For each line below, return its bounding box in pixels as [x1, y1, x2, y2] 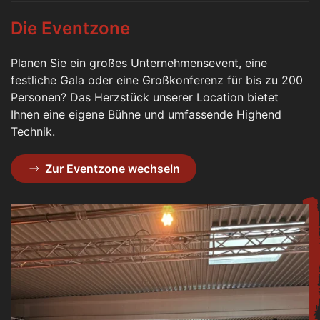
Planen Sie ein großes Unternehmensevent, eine [11, 55, 267, 70]
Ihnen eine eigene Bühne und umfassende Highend [11, 106, 281, 121]
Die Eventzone [11, 17, 130, 39]
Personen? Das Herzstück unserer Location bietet [11, 89, 279, 104]
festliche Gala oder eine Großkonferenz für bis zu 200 [11, 72, 303, 87]
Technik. [11, 124, 55, 139]
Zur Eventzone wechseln [45, 161, 180, 176]
